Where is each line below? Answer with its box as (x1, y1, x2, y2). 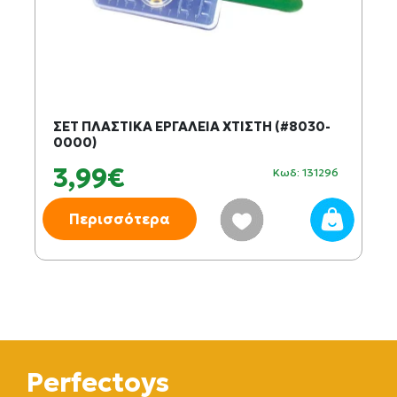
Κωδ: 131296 (273, 166, 339, 179)
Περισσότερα (69, 210, 170, 228)
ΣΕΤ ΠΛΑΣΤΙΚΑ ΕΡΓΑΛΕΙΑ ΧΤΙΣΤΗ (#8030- (53, 118, 331, 135)
